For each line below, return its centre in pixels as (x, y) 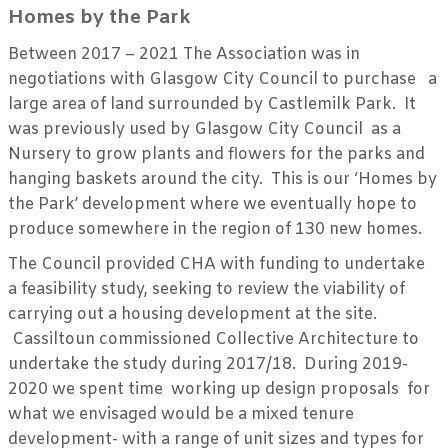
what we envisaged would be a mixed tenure (181, 414)
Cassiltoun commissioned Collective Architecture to (213, 339)
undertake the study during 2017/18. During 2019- (208, 364)
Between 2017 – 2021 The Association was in (186, 54)
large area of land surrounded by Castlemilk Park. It (212, 104)
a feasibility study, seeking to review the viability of (206, 289)
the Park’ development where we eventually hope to (212, 204)
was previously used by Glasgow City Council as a (206, 129)
